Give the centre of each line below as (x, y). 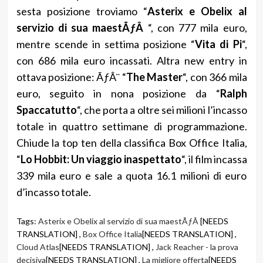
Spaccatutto (46, 109)
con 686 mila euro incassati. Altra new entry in (131, 60)
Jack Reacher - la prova (197, 247)
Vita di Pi (218, 44)
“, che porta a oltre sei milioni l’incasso (162, 109)
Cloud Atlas (38, 247)
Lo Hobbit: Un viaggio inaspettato (101, 159)
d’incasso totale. (53, 192)
